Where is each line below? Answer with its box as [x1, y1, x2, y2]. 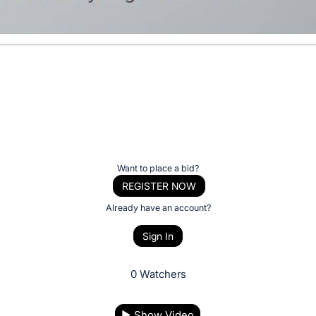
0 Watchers [130, 267, 186, 281]
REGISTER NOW [121, 179, 196, 192]
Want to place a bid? [117, 162, 199, 174]
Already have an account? [105, 202, 211, 213]
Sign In [142, 230, 174, 243]
